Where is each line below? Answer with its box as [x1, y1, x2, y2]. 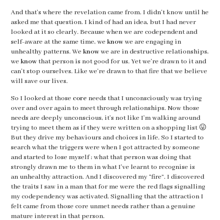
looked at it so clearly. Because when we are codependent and [10, 28, 197, 36]
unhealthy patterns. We [10, 48, 83, 56]
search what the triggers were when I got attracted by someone [10, 143, 200, 152]
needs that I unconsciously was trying [86, 94, 202, 103]
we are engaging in [123, 38, 181, 46]
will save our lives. [10, 77, 68, 85]
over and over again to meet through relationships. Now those [10, 104, 199, 112]
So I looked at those [10, 94, 73, 103]
